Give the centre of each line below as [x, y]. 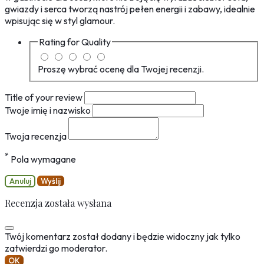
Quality [96, 42]
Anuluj [20, 181]
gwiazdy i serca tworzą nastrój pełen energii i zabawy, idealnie [130, 9]
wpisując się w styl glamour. [60, 21]
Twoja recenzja [37, 136]
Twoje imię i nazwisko [49, 110]
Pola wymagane [42, 159]
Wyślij [51, 181]
